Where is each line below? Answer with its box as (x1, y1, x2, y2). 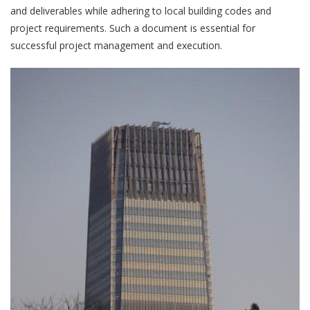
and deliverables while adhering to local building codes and (10, 3, 271, 17)
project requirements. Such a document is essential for (10, 21, 255, 35)
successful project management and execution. (10, 38, 222, 52)
